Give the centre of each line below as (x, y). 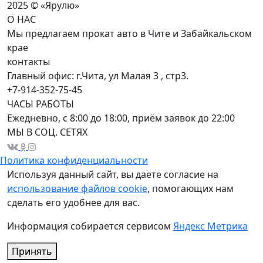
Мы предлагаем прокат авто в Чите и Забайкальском (129, 33)
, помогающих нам (190, 188)
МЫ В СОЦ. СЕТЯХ (47, 132)
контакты (28, 62)
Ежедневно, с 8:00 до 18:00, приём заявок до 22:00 (121, 118)
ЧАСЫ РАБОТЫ (41, 104)
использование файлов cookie (77, 188)
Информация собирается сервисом (90, 226)
